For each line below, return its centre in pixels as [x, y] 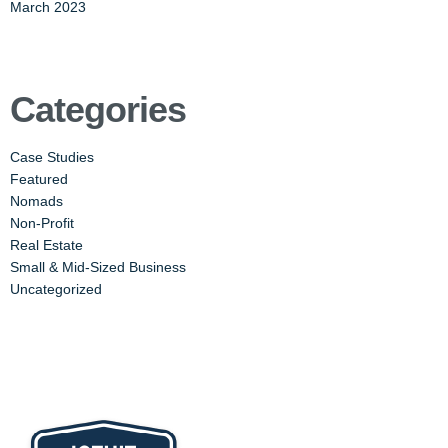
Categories [98, 109]
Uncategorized [56, 289]
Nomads [36, 201]
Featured [39, 179]
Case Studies [52, 157]
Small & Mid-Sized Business [98, 267]
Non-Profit [42, 223]
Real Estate [46, 245]
